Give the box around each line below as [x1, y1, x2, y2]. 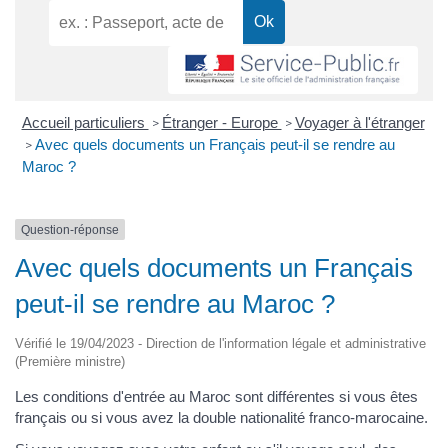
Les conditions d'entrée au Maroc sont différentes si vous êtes [15, 388, 418, 406]
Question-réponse [21, 222, 119, 237]
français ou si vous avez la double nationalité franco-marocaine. [15, 409, 428, 427]
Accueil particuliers [21, 113, 149, 131]
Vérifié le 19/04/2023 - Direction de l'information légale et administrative [15, 336, 426, 352]
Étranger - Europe [161, 113, 282, 131]
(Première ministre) [15, 354, 125, 370]
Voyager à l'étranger [294, 113, 425, 131]
